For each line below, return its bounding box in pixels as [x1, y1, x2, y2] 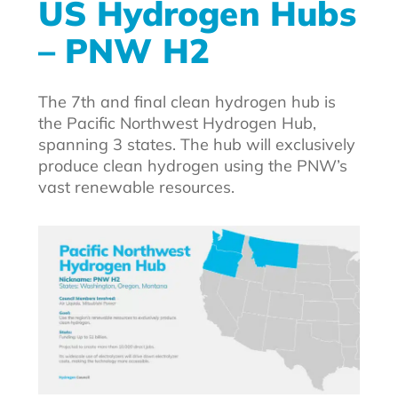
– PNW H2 [37, 29, 211, 72]
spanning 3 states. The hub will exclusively [37, 134, 355, 155]
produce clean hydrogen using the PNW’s [37, 155, 347, 176]
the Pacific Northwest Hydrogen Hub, [37, 113, 316, 133]
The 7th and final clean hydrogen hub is [37, 92, 336, 112]
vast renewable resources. [37, 177, 235, 197]
